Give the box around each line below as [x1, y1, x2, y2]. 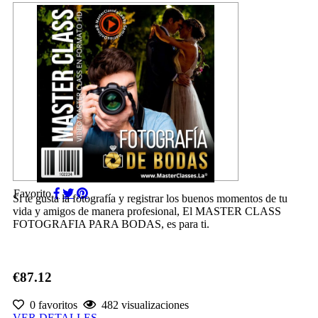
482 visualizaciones [96, 298, 189, 311]
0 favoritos [24, 298, 77, 311]
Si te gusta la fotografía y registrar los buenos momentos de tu [13, 192, 287, 205]
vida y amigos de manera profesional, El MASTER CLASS [13, 205, 281, 218]
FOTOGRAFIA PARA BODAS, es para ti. [13, 218, 209, 231]
